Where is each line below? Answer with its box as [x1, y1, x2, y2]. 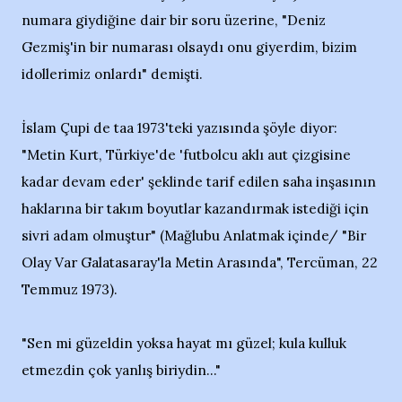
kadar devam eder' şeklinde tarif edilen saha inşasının [22, 173, 376, 190]
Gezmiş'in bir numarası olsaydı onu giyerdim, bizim [22, 39, 357, 56]
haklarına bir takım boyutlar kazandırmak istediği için [22, 200, 369, 217]
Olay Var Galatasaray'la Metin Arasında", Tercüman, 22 [22, 254, 378, 271]
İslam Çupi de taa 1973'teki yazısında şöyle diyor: [22, 119, 337, 136]
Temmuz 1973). [22, 281, 118, 298]
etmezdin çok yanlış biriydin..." [22, 362, 221, 379]
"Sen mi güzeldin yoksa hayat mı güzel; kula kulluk [22, 335, 346, 352]
